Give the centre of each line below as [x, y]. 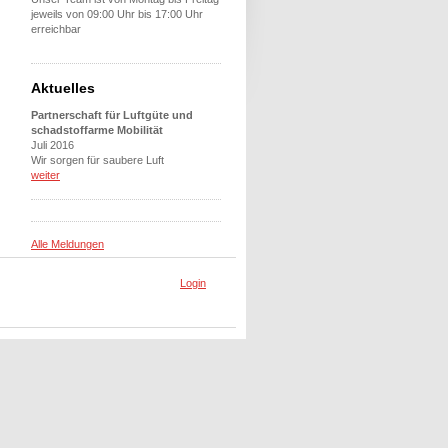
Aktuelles [63, 88]
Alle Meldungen [67, 244]
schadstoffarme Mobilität [97, 130]
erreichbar [56, 29]
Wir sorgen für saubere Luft [97, 160]
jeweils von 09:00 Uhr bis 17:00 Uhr [117, 14]
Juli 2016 [52, 145]
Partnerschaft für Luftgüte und [112, 115]
